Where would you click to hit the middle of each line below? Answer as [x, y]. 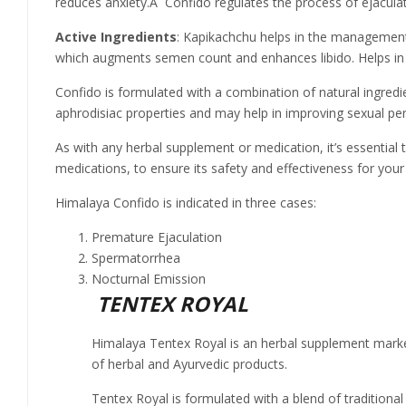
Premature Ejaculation [157, 237]
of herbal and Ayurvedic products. [189, 364]
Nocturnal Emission [149, 279]
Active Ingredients [116, 37]
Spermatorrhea [136, 258]
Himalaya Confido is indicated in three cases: [186, 203]
